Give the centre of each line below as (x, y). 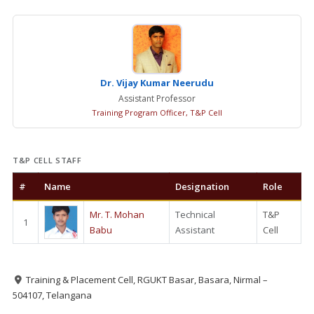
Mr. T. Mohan (117, 214)
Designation (202, 186)
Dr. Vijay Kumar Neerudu (157, 83)
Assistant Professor (157, 98)
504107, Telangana (52, 295)
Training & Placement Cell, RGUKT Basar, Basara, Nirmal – (146, 280)
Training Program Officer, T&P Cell (157, 112)
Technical (195, 214)
